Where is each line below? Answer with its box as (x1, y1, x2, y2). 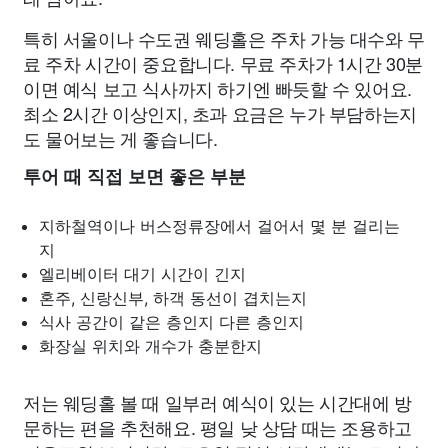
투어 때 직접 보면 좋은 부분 (23, 167, 246, 188)
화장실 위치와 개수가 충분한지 (39, 336, 262, 357)
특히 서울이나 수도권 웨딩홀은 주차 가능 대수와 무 (23, 25, 425, 52)
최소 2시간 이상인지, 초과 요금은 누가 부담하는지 (23, 100, 417, 127)
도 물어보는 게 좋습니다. (23, 125, 218, 152)
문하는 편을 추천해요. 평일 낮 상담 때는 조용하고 (23, 414, 412, 441)
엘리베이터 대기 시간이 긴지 (39, 264, 246, 285)
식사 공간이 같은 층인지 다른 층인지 (39, 312, 304, 333)
